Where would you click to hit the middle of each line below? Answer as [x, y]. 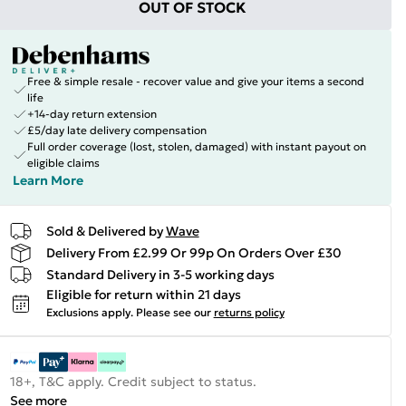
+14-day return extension [92, 114]
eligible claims [63, 163]
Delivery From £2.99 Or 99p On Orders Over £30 [193, 252]
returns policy [249, 312]
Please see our [173, 312]
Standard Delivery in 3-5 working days [160, 274]
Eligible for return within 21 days [143, 295]
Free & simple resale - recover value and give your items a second [195, 81]
